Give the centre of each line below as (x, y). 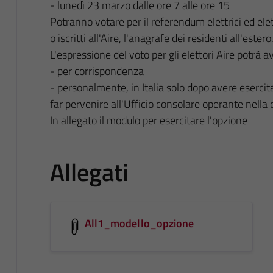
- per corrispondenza (97, 71)
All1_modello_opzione (139, 223)
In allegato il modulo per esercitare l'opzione (148, 120)
